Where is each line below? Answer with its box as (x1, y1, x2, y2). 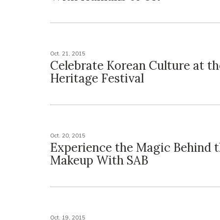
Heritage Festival (50, 71, 144, 86)
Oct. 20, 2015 (50, 132, 85, 139)
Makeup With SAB (50, 153, 148, 168)
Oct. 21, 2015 (50, 50, 85, 57)
